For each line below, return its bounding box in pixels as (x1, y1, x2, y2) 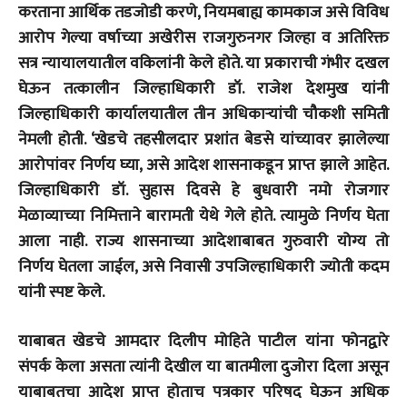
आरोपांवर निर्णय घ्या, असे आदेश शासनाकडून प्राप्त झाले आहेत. (18, 151, 389, 179)
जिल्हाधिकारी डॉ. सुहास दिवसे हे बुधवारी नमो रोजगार (18, 176, 389, 204)
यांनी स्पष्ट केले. (18, 278, 108, 306)
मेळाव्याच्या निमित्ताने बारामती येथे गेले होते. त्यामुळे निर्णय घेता (18, 202, 389, 230)
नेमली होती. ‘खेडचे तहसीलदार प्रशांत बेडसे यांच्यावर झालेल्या (18, 125, 389, 154)
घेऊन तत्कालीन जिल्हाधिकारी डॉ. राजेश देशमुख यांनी (18, 74, 389, 103)
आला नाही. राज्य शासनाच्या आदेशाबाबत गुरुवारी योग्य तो (18, 227, 389, 255)
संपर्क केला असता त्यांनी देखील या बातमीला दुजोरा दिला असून (18, 352, 389, 381)
